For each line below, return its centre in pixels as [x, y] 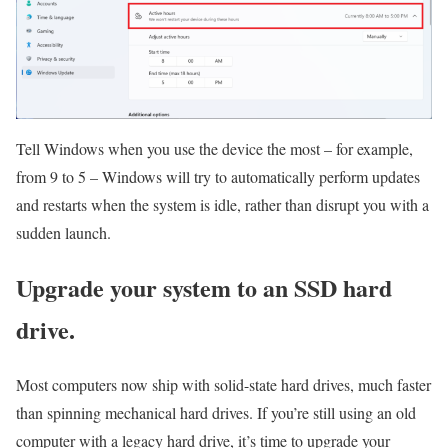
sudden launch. [63, 232]
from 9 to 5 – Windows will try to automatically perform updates [218, 176]
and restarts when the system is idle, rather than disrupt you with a [222, 204]
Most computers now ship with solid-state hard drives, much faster [223, 384]
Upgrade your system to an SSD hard [204, 287]
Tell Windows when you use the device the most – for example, [214, 148]
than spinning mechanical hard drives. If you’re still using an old [216, 412]
